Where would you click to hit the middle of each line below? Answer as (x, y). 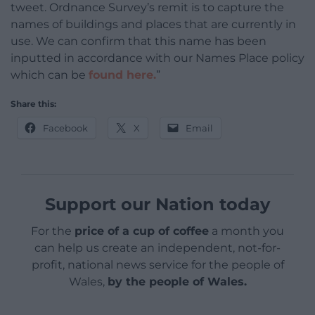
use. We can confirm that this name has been (139, 41)
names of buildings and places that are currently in (153, 24)
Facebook (65, 128)
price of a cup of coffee (142, 231)
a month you (246, 231)
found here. (122, 75)
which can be (50, 75)
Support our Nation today (157, 204)
